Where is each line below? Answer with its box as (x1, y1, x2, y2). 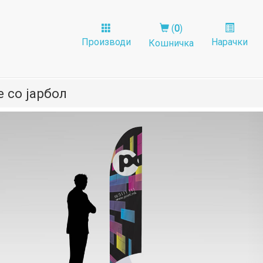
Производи (82, 36, 131, 48)
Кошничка (149, 38, 194, 49)
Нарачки (211, 36, 248, 48)
